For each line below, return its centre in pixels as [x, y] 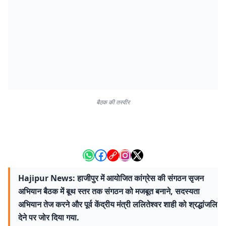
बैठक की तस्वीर [113, 102]
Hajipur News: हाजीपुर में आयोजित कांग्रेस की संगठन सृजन [111, 178]
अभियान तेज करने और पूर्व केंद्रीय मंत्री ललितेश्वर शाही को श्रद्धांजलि [118, 204]
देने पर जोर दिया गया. [49, 217]
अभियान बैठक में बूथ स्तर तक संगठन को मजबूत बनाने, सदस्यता [109, 191]
